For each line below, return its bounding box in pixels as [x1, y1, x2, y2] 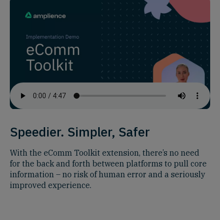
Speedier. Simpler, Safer [10, 123, 150, 140]
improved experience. [10, 180, 91, 191]
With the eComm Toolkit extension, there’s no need [10, 148, 199, 158]
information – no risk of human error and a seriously [10, 169, 205, 180]
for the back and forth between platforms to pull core [10, 159, 207, 169]
